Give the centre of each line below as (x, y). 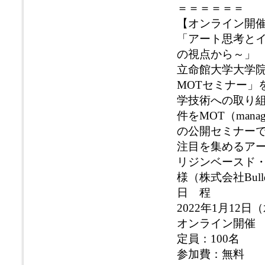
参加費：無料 (211, 254)
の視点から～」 (216, 54)
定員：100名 (208, 239)
